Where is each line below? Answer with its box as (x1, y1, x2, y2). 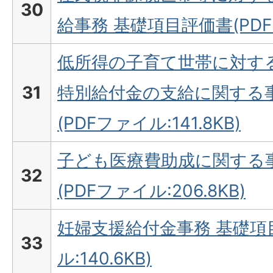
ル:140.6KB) (57, 248, 152, 269)
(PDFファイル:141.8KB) (57, 113, 241, 134)
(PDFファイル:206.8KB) (57, 180, 246, 202)
